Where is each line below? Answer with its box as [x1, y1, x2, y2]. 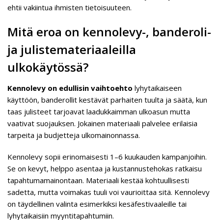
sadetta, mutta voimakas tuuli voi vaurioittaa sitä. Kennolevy [7, 187, 210, 197]
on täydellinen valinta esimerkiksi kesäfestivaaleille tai [7, 199, 187, 209]
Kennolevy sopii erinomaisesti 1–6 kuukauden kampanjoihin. [7, 152, 207, 162]
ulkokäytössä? [7, 59, 88, 75]
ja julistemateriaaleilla [7, 41, 136, 57]
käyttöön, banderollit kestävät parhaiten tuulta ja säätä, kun [7, 95, 207, 105]
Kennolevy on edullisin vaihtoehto [7, 83, 133, 93]
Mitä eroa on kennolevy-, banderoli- [7, 24, 211, 40]
